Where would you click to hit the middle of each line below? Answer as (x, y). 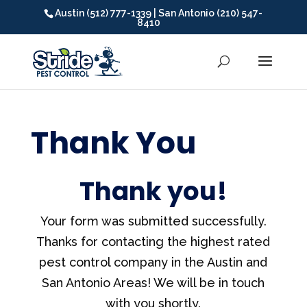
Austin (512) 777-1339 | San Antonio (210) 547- (159, 13)
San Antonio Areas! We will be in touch (153, 283)
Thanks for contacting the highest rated (153, 242)
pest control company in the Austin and (153, 262)
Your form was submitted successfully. (153, 221)
